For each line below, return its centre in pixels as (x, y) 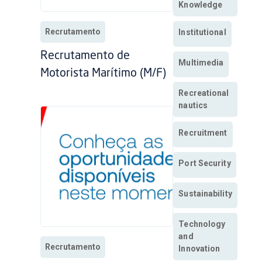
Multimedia (201, 63)
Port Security (205, 163)
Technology (202, 224)
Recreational (204, 93)
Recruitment (203, 133)
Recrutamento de (85, 56)
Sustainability (205, 194)
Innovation (199, 249)
